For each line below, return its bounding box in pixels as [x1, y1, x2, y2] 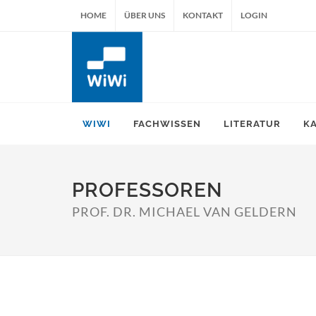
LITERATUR [224, 119, 281, 129]
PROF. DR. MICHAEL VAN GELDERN [72, 204, 297, 219]
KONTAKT [183, 10, 223, 20]
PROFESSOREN [72, 178, 222, 202]
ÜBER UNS [124, 10, 165, 20]
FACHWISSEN [133, 119, 201, 129]
